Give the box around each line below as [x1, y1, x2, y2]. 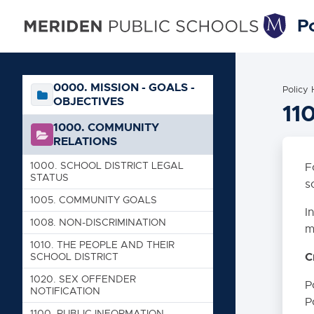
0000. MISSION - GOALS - [53, 80, 195, 95]
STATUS [29, 171, 69, 184]
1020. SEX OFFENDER [29, 273, 136, 285]
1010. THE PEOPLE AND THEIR [29, 238, 175, 251]
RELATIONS [53, 134, 117, 149]
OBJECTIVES [53, 94, 124, 109]
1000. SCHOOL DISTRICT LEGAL [29, 159, 184, 172]
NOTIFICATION [29, 285, 100, 297]
